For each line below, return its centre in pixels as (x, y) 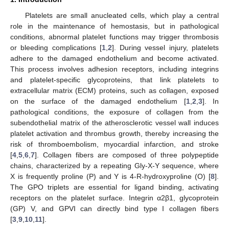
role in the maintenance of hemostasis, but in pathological (114, 26)
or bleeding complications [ (56, 47)
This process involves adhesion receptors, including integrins (114, 69)
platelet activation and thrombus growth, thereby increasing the (114, 133)
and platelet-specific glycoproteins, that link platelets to (114, 79)
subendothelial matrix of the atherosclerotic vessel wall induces (114, 122)
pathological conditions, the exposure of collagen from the (114, 112)
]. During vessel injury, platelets (165, 47)
